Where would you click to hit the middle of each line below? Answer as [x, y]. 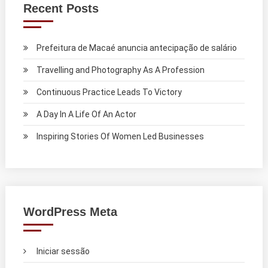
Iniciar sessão [63, 251]
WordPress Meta [70, 211]
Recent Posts [61, 8]
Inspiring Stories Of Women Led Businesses [120, 136]
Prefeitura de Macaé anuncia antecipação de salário [136, 48]
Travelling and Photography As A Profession [120, 70]
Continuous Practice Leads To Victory [109, 92]
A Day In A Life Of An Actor [86, 114]
